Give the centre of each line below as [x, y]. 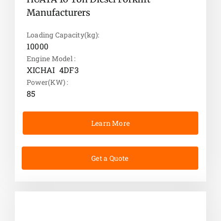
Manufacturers [58, 13]
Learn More [111, 123]
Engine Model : [51, 59]
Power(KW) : [47, 82]
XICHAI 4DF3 [53, 70]
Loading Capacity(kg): [63, 35]
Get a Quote [110, 158]
